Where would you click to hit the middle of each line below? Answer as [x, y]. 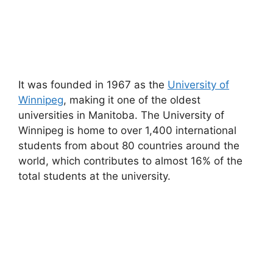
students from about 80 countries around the [129, 145]
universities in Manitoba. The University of [121, 115]
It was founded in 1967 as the [93, 84]
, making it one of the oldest [132, 100]
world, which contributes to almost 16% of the [130, 161]
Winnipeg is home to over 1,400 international [127, 130]
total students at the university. [96, 176]
